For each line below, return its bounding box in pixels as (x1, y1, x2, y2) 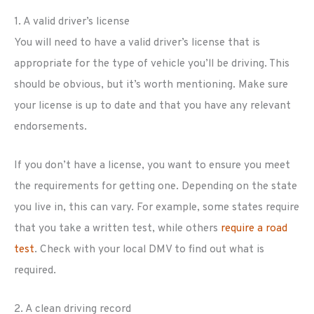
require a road (221, 221, 287, 235)
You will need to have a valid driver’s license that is (14, 36, 260, 50)
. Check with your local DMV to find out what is (34, 242, 264, 257)
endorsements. (14, 120, 87, 135)
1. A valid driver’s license (14, 15, 130, 29)
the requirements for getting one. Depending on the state (14, 179, 297, 193)
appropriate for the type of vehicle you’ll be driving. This (14, 57, 289, 71)
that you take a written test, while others (14, 221, 221, 235)
